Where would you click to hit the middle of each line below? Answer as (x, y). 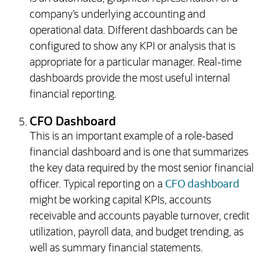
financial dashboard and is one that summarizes (139, 153)
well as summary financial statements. (116, 249)
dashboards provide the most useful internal (130, 79)
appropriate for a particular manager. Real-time (135, 63)
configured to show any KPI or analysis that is (132, 47)
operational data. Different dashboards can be (133, 31)
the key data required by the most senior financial (141, 169)
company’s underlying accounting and (117, 15)
